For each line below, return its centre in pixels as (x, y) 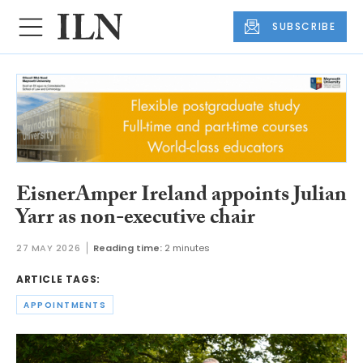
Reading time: (128, 248)
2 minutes (188, 248)
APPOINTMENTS (65, 305)
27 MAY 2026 (49, 248)
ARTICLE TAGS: (58, 280)
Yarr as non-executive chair (136, 219)
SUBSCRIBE (304, 27)
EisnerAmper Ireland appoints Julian (181, 196)
